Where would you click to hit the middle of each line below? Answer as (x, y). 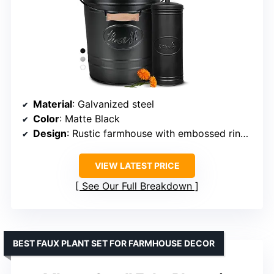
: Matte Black (90, 119)
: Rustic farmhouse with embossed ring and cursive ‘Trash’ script (154, 134)
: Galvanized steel (113, 104)
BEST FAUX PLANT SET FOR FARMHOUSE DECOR (114, 243)
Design (50, 134)
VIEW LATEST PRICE (137, 166)
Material (53, 104)
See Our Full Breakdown (137, 186)
